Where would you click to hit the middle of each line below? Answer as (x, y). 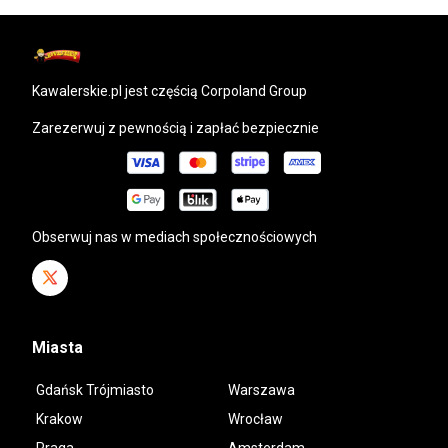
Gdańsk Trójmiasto (95, 389)
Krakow (59, 418)
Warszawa (261, 389)
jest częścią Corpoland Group (214, 90)
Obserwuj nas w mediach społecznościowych (174, 236)
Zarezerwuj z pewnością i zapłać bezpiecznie (175, 127)
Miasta (57, 347)
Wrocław (255, 418)
